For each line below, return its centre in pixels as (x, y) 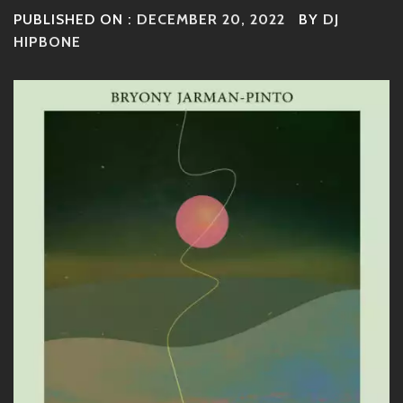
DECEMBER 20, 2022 (211, 19)
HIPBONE (47, 42)
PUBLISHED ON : (75, 19)
